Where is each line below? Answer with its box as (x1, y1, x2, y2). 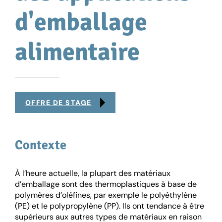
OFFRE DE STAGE (25, 98, 92, 108)
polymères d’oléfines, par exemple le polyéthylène (15, 190, 197, 201)
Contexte (15, 137, 66, 154)
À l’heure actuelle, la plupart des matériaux (15, 168, 170, 179)
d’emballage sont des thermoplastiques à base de (15, 179, 197, 190)
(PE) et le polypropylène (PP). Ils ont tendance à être (15, 201, 204, 212)
